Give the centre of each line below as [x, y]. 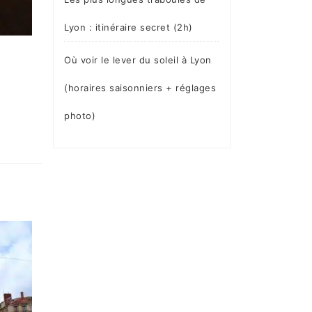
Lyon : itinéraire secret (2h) [128, 27]
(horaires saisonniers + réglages [140, 87]
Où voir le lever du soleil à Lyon [138, 60]
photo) [80, 115]
